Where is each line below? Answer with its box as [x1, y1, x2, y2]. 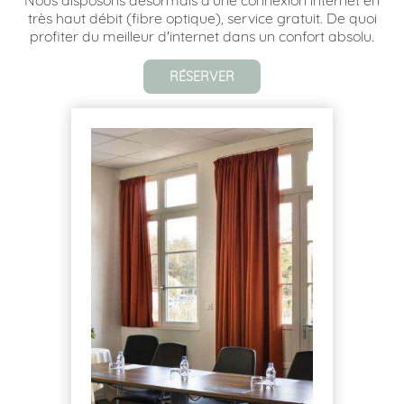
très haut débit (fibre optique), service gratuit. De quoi [27, 8, 377, 27]
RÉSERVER [170, 69, 234, 86]
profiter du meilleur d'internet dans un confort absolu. [30, 26, 374, 45]
